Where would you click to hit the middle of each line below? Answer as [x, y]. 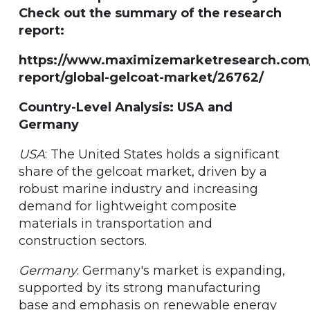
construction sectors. [83, 240]
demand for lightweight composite [128, 206]
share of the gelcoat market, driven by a [143, 171]
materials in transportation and [116, 223]
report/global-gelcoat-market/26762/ [141, 77]
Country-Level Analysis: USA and [126, 107]
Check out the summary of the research [150, 13]
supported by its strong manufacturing [140, 288]
